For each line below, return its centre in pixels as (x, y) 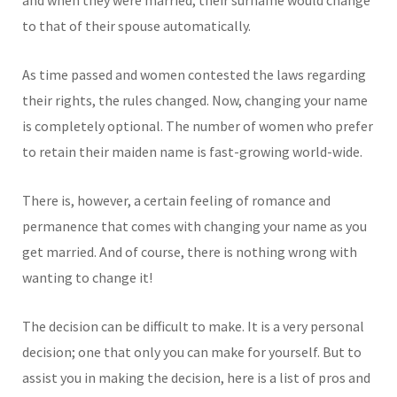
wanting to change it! (87, 277)
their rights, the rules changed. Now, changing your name (195, 100)
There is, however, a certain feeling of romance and (176, 200)
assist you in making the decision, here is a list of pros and (196, 377)
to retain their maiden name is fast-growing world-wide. (192, 151)
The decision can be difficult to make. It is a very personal (193, 326)
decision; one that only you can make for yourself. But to (192, 351)
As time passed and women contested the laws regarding (194, 74)
